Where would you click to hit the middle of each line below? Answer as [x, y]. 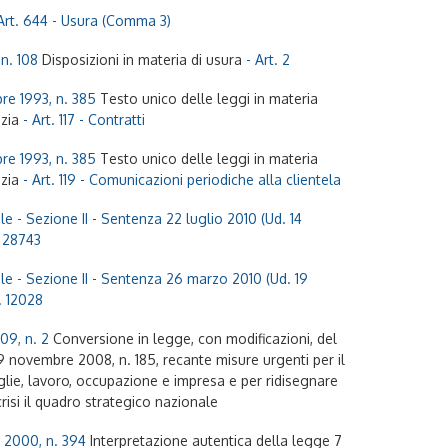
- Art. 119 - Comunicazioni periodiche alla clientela [180, 179]
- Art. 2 [266, 59]
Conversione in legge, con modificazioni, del [195, 338]
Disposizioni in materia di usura [142, 59]
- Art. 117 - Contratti [82, 119]
